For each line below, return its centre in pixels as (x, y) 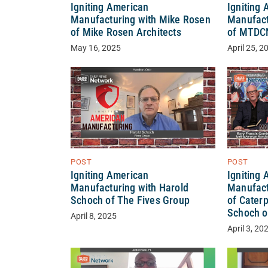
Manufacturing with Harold (130, 188)
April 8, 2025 (94, 217)
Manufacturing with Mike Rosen (141, 20)
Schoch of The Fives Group (130, 201)
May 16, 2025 (96, 48)
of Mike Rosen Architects (126, 33)
